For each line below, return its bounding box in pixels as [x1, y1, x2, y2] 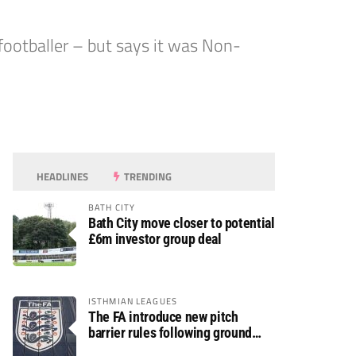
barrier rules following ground [88, 324, 252, 341]
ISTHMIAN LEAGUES [88, 294, 177, 308]
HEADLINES [34, 168, 89, 184]
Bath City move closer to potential [88, 215, 275, 231]
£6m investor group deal [88, 230, 222, 247]
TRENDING [122, 168, 172, 184]
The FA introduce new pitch [88, 308, 238, 325]
